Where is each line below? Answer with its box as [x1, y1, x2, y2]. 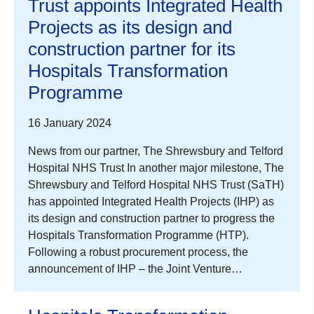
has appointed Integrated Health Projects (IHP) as [28, 195, 274, 207]
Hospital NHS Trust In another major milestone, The [28, 161, 284, 174]
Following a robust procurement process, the [28, 245, 248, 258]
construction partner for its [28, 38, 235, 60]
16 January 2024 [28, 116, 111, 129]
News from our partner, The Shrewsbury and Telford [28, 144, 283, 157]
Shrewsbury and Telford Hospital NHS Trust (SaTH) [28, 178, 284, 191]
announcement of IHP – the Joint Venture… [28, 262, 243, 275]
